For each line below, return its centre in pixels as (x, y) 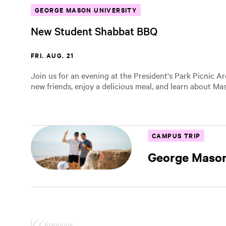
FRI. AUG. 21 (52, 55)
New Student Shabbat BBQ (94, 31)
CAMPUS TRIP (176, 135)
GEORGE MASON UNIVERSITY (86, 10)
